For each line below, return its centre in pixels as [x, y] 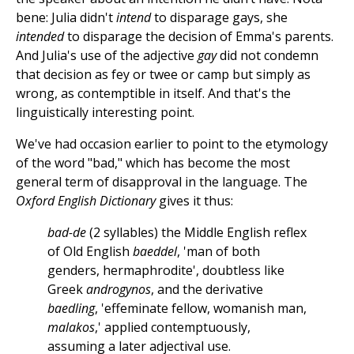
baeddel [155, 252]
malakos [71, 328]
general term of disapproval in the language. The [162, 182]
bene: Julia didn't [66, 18]
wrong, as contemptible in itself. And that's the [153, 94]
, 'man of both [218, 252]
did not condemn [267, 56]
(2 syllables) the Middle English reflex [196, 233]
